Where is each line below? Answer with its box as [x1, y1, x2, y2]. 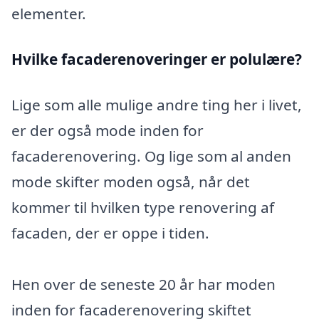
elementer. [11, 4, 86, 24]
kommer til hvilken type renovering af [11, 197, 274, 217]
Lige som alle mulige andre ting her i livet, [11, 94, 302, 115]
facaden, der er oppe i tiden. [11, 222, 213, 243]
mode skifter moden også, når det [11, 171, 250, 192]
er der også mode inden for [11, 120, 204, 140]
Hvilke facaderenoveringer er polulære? [11, 48, 302, 69]
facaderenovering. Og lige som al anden [11, 145, 291, 166]
